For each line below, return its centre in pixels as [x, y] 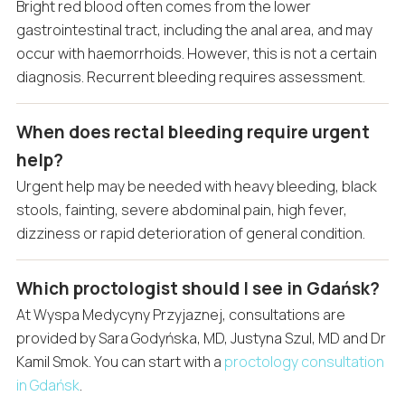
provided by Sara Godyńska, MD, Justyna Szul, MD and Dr [201, 339]
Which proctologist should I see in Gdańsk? [198, 289]
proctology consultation [304, 362]
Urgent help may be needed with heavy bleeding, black [196, 187]
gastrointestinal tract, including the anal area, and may [194, 30]
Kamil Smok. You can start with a [120, 362]
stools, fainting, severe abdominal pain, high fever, [181, 210]
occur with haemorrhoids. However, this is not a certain [196, 54]
